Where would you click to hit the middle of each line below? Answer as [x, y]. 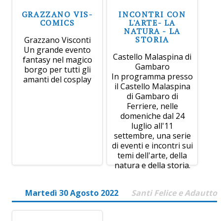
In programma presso [152, 77]
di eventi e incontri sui [152, 146]
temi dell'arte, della [152, 156]
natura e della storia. [152, 166]
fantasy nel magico [57, 60]
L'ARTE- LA [152, 23]
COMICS [57, 23]
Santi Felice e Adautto [174, 193]
